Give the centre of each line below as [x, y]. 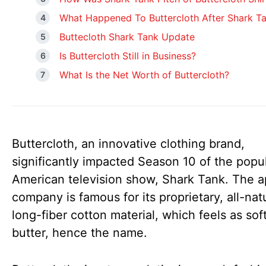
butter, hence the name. [80, 233]
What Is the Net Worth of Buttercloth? [144, 75]
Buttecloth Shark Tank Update [127, 37]
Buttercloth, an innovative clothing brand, [128, 144]
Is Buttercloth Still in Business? [128, 56]
